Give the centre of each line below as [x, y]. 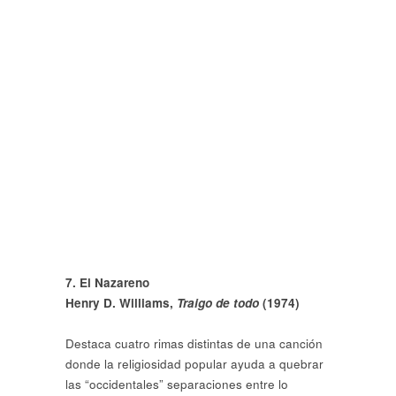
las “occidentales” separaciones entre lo [177, 385]
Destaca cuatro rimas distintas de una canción [194, 344]
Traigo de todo [220, 302]
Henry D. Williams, [121, 302]
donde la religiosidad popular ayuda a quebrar [194, 364]
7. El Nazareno [107, 282]
